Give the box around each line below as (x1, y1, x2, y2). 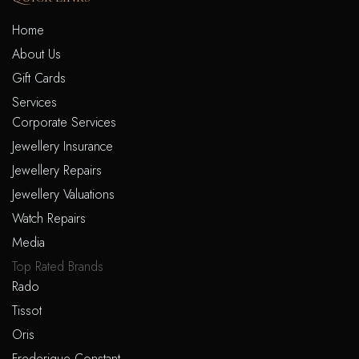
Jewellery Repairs (12, 160, 102, 179)
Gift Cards (12, 68, 66, 87)
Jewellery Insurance (12, 136, 113, 155)
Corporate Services (12, 112, 116, 131)
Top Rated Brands (12, 256, 103, 276)
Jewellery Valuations (12, 184, 115, 204)
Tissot (12, 301, 42, 320)
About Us (12, 44, 61, 63)
